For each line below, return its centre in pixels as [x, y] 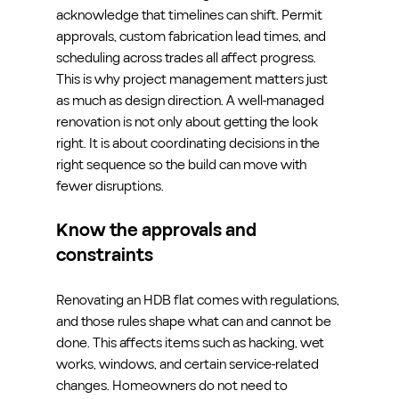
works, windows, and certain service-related [188, 364]
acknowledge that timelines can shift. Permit [190, 15]
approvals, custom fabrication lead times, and [192, 36]
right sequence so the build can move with [182, 164]
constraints [104, 255]
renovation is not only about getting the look [188, 122]
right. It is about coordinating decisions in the [189, 143]
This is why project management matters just [193, 79]
